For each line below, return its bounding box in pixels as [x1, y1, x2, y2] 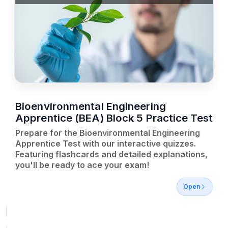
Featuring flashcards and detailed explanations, [15, 149, 208, 159]
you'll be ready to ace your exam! [15, 160, 149, 170]
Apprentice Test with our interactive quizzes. [15, 138, 196, 149]
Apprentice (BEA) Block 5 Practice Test [15, 111, 213, 124]
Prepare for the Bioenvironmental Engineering [15, 128, 200, 138]
